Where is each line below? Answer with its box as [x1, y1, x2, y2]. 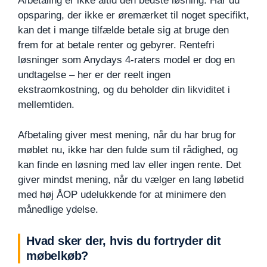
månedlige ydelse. [18, 203, 98, 215]
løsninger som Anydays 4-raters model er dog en [18, 54, 235, 66]
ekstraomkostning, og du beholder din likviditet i [18, 84, 230, 96]
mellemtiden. [18, 99, 74, 111]
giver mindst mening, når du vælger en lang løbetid [18, 173, 244, 185]
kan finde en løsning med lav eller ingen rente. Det [18, 159, 241, 170]
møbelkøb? [26, 249, 89, 262]
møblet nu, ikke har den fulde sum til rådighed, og [18, 144, 238, 156]
